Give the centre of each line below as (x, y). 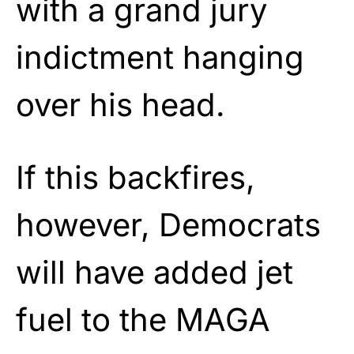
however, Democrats (168, 224)
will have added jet (154, 272)
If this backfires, (136, 177)
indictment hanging (160, 57)
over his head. (121, 104)
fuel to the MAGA (143, 319)
